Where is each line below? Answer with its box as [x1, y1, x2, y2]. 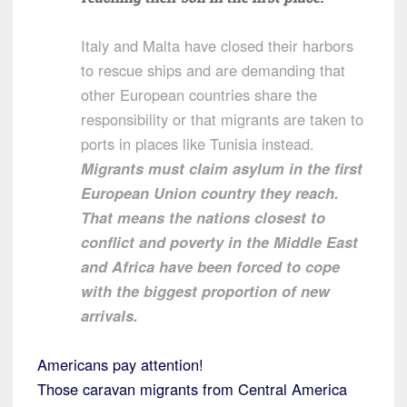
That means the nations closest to [81, 205, 325, 228]
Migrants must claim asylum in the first [81, 156, 362, 179]
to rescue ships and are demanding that [81, 58, 345, 81]
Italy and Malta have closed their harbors [81, 34, 353, 56]
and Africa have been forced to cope [81, 254, 340, 277]
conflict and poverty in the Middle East [81, 230, 358, 253]
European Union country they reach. [81, 181, 339, 203]
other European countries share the [81, 83, 317, 105]
